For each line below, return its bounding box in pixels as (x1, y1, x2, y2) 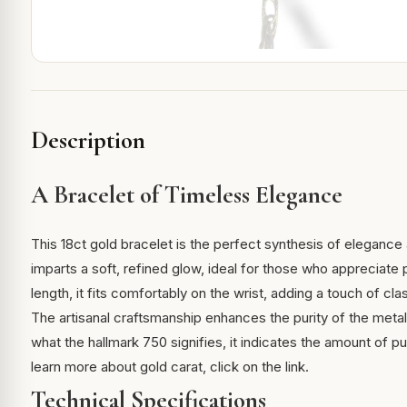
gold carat (139, 358, 203, 376)
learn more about (30, 358, 140, 376)
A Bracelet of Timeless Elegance (30, 180, 342, 211)
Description (30, 125, 145, 156)
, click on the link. (202, 358, 309, 376)
